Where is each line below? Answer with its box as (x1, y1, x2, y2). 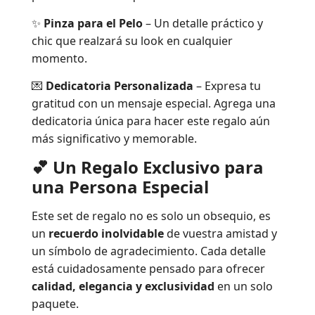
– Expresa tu (193, 78, 261, 94)
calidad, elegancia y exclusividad (32, 278, 214, 294)
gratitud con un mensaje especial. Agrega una (32, 96, 276, 112)
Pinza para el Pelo (44, 15, 143, 31)
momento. (32, 50, 87, 66)
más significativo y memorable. (32, 131, 197, 147)
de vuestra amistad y (164, 225, 277, 241)
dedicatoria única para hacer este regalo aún (32, 113, 270, 129)
